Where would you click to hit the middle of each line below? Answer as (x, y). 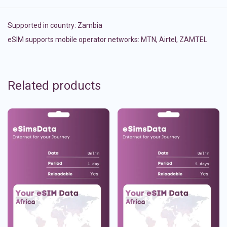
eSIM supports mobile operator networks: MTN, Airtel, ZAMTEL (107, 40)
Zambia (90, 26)
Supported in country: (43, 26)
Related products (54, 86)
